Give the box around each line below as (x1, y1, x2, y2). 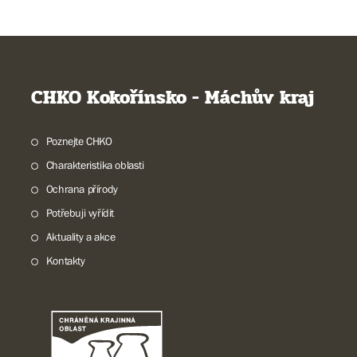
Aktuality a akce (45, 230, 116, 243)
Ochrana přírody (45, 182, 118, 195)
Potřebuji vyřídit (45, 206, 114, 219)
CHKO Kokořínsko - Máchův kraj (31, 83, 314, 112)
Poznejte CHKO (45, 135, 112, 147)
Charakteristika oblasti (45, 159, 144, 171)
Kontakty (45, 254, 85, 267)
